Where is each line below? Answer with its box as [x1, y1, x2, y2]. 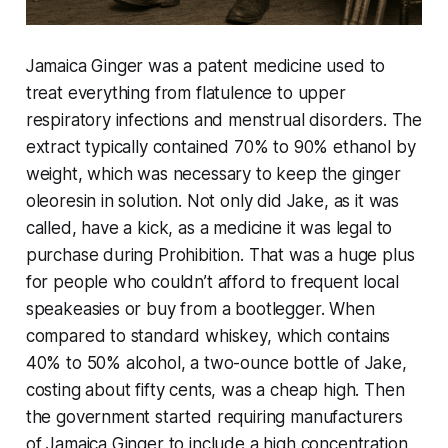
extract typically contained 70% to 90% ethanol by [25, 137, 416, 158]
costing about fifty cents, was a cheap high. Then [25, 380, 405, 401]
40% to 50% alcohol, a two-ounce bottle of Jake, [25, 353, 407, 374]
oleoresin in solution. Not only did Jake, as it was [25, 191, 400, 212]
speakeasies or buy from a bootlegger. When [25, 299, 375, 320]
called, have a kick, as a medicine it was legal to [25, 218, 393, 239]
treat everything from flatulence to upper [25, 83, 346, 104]
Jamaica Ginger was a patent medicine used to [25, 56, 386, 77]
